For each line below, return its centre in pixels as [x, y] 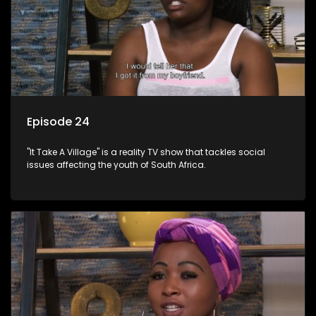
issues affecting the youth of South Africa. [116, 165]
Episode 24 [58, 122]
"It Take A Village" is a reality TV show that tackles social [146, 152]
